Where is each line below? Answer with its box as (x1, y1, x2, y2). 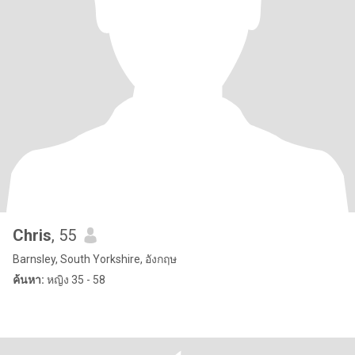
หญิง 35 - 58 (44, 273, 105, 286)
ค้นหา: (13, 273, 44, 286)
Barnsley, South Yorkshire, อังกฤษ (13, 253, 177, 265)
